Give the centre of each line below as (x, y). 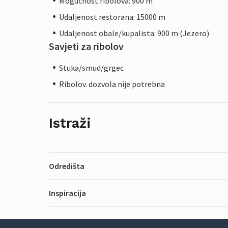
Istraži (70, 123)
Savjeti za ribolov (86, 46)
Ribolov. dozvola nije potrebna (112, 84)
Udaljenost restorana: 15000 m (112, 17)
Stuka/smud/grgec (91, 67)
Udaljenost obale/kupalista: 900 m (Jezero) (134, 33)
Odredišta (67, 166)
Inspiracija (67, 193)
